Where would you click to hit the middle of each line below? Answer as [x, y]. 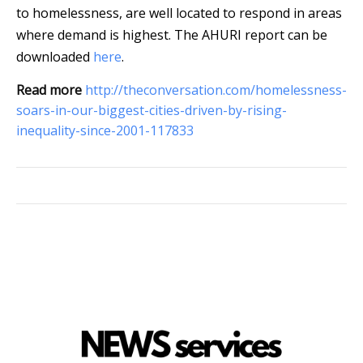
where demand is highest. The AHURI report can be [172, 35]
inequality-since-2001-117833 [105, 131]
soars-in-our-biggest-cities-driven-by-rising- [152, 111]
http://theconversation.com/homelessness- [216, 90]
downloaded [55, 57]
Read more [49, 90]
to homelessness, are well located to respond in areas [179, 13]
